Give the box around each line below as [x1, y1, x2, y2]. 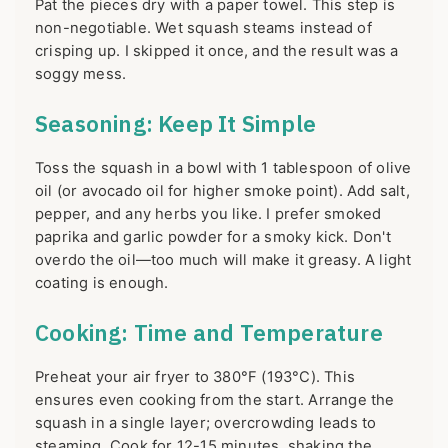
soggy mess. [35, 65, 127, 84]
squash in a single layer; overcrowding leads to [35, 414, 377, 433]
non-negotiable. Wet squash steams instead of [35, 19, 372, 38]
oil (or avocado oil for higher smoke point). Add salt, [35, 182, 410, 201]
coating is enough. [35, 274, 169, 293]
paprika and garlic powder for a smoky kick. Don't [35, 228, 391, 247]
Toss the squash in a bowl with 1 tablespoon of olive [35, 159, 412, 178]
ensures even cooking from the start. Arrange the [35, 391, 395, 410]
